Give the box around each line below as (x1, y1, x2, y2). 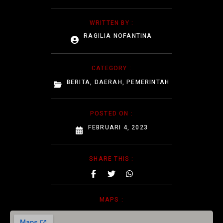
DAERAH (94, 77, 122, 87)
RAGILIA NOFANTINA (84, 31, 152, 40)
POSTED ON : (90, 109, 133, 118)
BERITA (66, 77, 91, 87)
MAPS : (99, 195, 124, 204)
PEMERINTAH (126, 77, 170, 87)
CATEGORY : (92, 63, 131, 73)
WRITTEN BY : (89, 18, 134, 27)
